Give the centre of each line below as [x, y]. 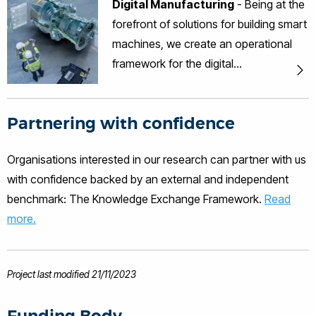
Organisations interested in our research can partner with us [157, 159]
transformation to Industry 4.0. [188, 83]
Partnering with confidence [121, 124]
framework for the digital [173, 63]
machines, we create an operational [202, 44]
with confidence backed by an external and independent [148, 179]
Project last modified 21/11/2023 [72, 274]
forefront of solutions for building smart [210, 24]
